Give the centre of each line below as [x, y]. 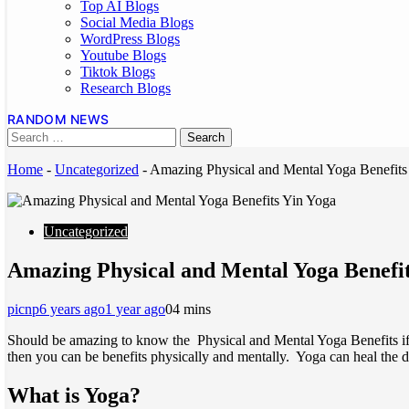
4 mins [192, 309]
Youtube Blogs [123, 55]
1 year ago [135, 309]
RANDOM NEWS [58, 119]
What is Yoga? [74, 395]
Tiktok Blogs [118, 72]
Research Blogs [126, 88]
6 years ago [72, 309]
